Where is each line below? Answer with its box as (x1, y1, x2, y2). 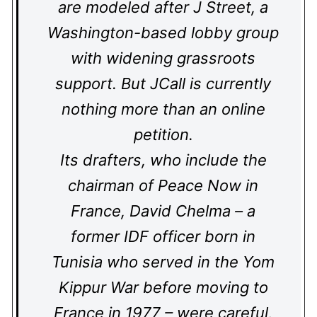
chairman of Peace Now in (68, 176, 258, 195)
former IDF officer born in (71, 227, 255, 246)
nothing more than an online (61, 100, 265, 118)
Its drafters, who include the (59, 151, 267, 169)
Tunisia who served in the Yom (52, 253, 275, 271)
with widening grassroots (71, 49, 255, 67)
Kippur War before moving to (58, 278, 268, 296)
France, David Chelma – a (71, 202, 255, 220)
